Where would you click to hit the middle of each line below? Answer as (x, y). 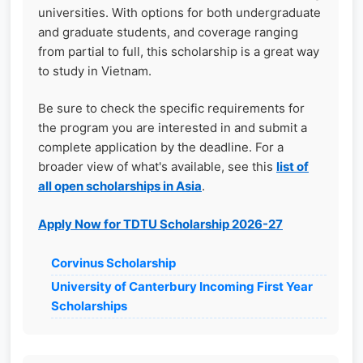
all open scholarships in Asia (120, 186)
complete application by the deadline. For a (161, 147)
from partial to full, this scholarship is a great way (179, 51)
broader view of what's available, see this (157, 167)
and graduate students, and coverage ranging (168, 32)
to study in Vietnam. (95, 70)
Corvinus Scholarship (113, 263)
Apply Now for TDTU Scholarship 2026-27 (160, 224)
